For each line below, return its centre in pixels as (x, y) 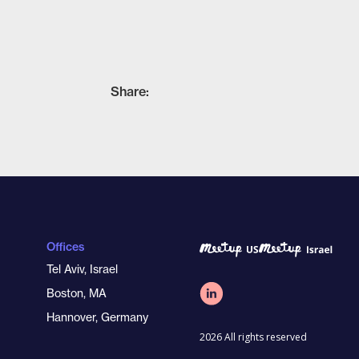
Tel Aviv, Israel (82, 269)
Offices (65, 247)
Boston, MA (77, 293)
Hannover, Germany (97, 317)
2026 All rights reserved (253, 337)
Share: (130, 91)
